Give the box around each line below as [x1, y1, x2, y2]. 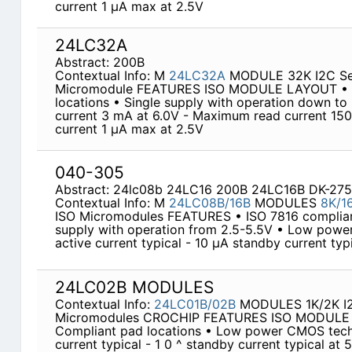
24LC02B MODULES [54, 277, 214, 298]
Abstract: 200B [54, 54, 145, 71]
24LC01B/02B [153, 296, 236, 313]
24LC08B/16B [168, 195, 251, 211]
